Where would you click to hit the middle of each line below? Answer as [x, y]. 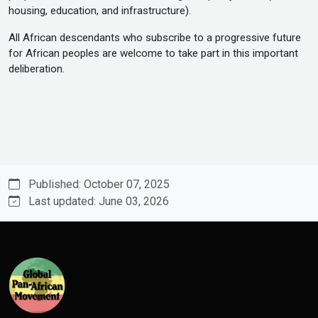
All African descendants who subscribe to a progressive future [155, 38]
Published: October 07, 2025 [99, 184]
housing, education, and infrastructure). [100, 11]
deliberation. [37, 69]
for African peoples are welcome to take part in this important [153, 53]
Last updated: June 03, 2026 [99, 201]
